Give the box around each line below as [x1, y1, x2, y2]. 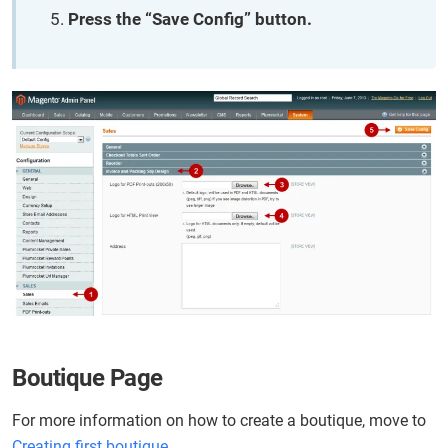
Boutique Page [12, 363, 163, 392]
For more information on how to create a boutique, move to [12, 410, 426, 430]
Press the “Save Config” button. [68, 9, 312, 30]
